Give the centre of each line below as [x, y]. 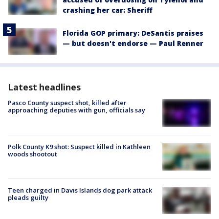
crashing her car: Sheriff [108, 10]
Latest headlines [44, 87]
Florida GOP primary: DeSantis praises [133, 33]
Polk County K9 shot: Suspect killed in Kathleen [79, 146]
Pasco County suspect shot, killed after [67, 103]
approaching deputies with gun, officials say [77, 110]
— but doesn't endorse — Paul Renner [133, 44]
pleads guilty [28, 197]
